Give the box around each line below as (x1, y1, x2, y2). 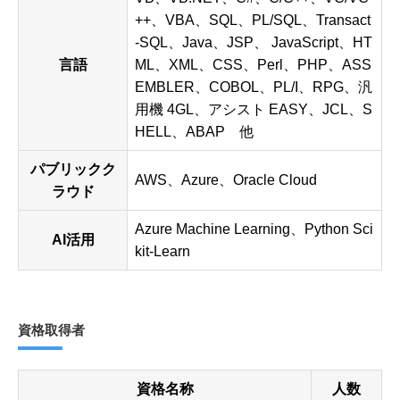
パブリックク (29, 162, 116, 178)
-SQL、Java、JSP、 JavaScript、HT (135, 35, 372, 51)
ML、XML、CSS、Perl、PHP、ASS (135, 57, 371, 73)
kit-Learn (135, 244, 190, 260)
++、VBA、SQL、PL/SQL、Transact (135, 12, 371, 29)
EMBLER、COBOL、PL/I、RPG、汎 (135, 79, 372, 96)
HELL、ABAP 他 (135, 124, 254, 140)
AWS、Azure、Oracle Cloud (135, 172, 317, 188)
